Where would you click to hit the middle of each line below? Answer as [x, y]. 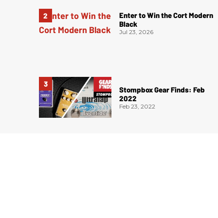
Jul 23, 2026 [136, 32]
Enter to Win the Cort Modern [166, 15]
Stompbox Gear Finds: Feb [162, 89]
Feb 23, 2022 [137, 106]
